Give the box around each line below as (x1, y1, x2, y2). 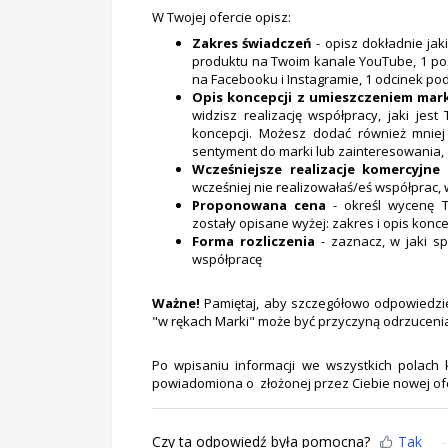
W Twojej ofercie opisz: (152, 7, 291, 26)
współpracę (192, 249, 262, 268)
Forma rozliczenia (192, 231, 315, 250)
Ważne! (152, 293, 205, 312)
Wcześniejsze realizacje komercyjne (192, 159, 441, 178)
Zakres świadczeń (192, 33, 313, 52)
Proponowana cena (192, 195, 327, 214)
